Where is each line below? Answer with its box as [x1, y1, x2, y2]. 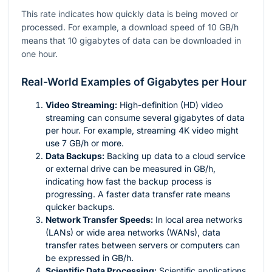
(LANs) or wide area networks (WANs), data [46, 226, 220, 237]
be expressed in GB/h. [46, 252, 134, 263]
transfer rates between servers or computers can [46, 239, 240, 250]
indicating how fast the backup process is [46, 175, 211, 186]
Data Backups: [46, 150, 104, 161]
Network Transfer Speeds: [46, 214, 153, 225]
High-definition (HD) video [117, 99, 223, 110]
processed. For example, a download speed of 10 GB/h [21, 21, 239, 32]
